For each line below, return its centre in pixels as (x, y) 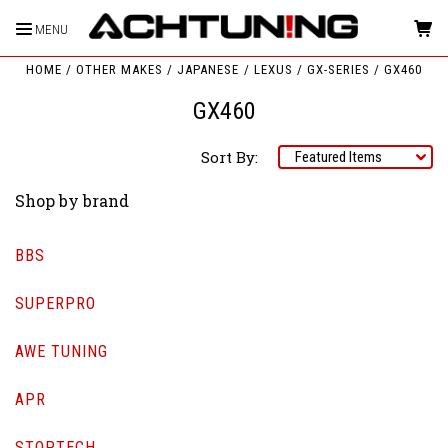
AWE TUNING (61, 351)
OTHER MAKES (120, 69)
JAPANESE (208, 69)
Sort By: (229, 156)
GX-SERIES (338, 69)
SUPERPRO (55, 303)
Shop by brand (72, 200)
